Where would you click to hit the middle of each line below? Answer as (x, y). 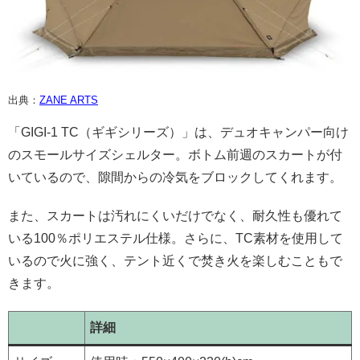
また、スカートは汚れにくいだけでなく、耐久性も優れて (175, 215)
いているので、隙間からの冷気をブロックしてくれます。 (175, 177)
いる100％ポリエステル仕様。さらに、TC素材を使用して (176, 238)
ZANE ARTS (69, 100)
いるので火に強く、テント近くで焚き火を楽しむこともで (175, 260)
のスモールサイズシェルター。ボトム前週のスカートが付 (175, 154)
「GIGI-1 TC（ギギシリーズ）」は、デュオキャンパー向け (178, 132)
